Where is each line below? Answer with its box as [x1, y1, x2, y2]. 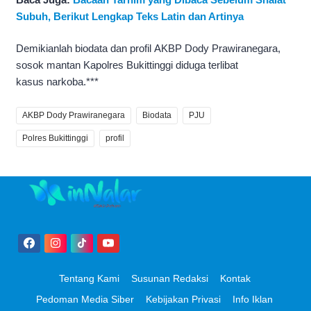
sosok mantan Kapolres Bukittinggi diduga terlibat [16, 59, 238, 72]
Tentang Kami [58, 272, 119, 284]
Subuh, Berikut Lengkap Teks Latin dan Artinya [16, 10, 244, 22]
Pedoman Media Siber [36, 293, 134, 305]
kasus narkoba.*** [16, 76, 99, 88]
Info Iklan [233, 293, 273, 305]
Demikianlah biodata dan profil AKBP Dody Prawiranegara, [16, 42, 280, 55]
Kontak [219, 272, 251, 284]
